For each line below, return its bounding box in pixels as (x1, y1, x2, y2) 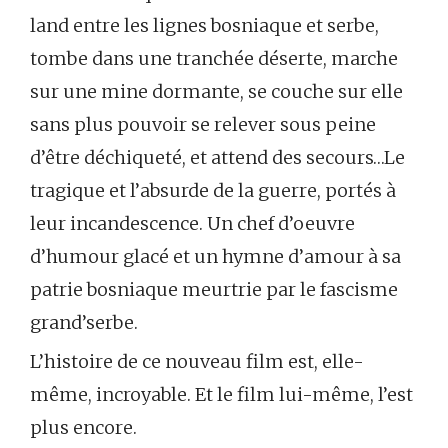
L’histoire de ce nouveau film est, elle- (30, 350, 364, 374)
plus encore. (30, 416, 137, 440)
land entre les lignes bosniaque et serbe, (30, 14, 379, 38)
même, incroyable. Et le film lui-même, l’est (30, 383, 413, 407)
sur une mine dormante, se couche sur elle (30, 80, 403, 104)
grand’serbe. (30, 311, 138, 335)
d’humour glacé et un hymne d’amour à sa (30, 245, 401, 269)
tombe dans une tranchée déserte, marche (30, 47, 398, 71)
